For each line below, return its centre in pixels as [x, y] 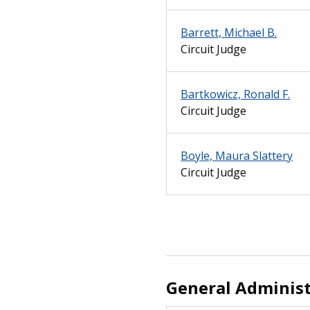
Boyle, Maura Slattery [237, 155]
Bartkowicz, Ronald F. [236, 94]
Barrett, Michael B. [229, 32]
